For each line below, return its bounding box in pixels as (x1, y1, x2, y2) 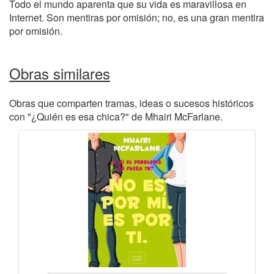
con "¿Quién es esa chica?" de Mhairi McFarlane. (9, 109, 223, 124)
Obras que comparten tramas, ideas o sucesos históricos (9, 96, 254, 110)
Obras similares (9, 62, 110, 84)
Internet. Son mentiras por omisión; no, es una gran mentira (9, 10, 264, 24)
